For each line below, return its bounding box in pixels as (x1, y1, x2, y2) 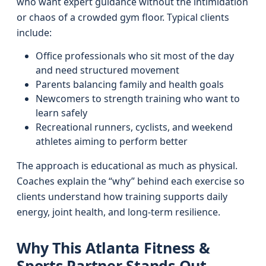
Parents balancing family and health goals (36, 78, 224, 91)
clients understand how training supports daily (17, 190, 227, 203)
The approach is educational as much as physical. (17, 159, 237, 172)
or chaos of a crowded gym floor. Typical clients (17, 11, 229, 24)
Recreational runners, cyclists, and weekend (36, 121, 233, 134)
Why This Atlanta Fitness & (17, 237, 210, 258)
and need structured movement (36, 64, 179, 77)
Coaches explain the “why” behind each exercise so (17, 175, 245, 188)
